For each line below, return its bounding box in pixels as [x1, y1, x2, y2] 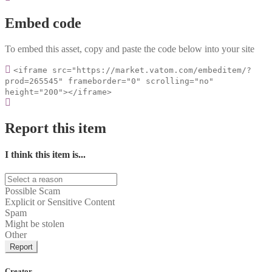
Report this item [5, 120, 106, 136]
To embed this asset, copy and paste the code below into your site [5, 43, 254, 54]
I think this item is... [5, 149, 86, 160]
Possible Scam [5, 186, 60, 197]
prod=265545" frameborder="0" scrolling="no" [5, 76, 214, 86]
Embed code [5, 15, 81, 31]
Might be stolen [5, 219, 64, 229]
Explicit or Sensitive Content [5, 197, 115, 208]
